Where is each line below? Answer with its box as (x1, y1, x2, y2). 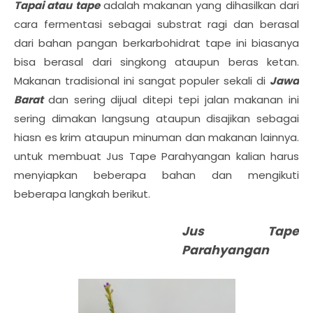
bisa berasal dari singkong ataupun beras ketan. (14, 54, 299, 69)
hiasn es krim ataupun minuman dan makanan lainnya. (14, 130, 299, 145)
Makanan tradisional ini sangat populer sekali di (14, 73, 270, 88)
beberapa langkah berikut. (14, 187, 150, 201)
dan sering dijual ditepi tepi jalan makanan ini (48, 92, 299, 107)
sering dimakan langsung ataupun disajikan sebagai (14, 111, 299, 126)
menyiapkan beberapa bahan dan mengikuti (14, 168, 299, 182)
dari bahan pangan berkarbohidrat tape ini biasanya (14, 36, 299, 50)
